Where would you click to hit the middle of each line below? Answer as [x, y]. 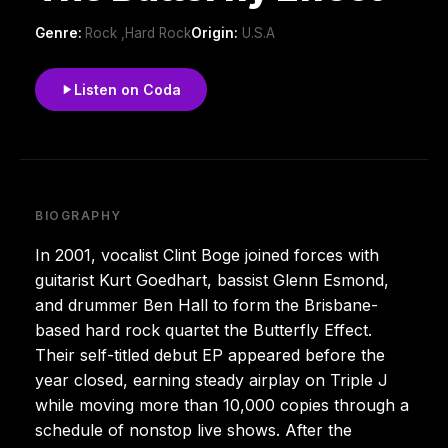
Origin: [214, 32]
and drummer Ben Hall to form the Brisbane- [206, 304]
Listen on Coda [127, 89]
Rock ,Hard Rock [138, 32]
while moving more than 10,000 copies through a [222, 404]
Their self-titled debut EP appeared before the [210, 354]
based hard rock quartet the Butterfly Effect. [203, 329]
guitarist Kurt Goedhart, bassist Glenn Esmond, [212, 279]
